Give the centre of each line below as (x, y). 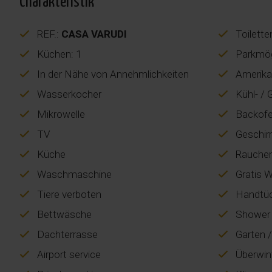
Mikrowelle (60, 114)
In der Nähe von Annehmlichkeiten (112, 74)
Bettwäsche (63, 214)
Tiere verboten (68, 194)
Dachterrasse (66, 234)
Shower (252, 214)
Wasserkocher (68, 94)
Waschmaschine (73, 174)
